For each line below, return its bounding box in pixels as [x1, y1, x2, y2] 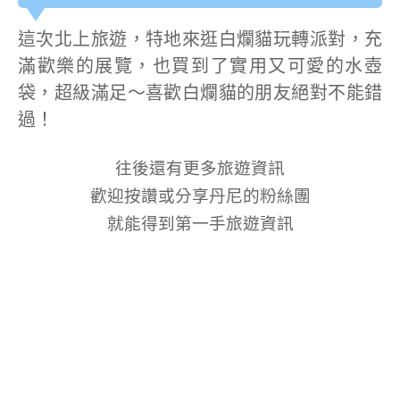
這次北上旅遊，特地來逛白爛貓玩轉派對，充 [18, 29, 382, 49]
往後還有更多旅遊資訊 [115, 159, 285, 178]
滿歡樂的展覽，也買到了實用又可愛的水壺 [18, 56, 382, 76]
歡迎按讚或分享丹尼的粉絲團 [89, 187, 311, 205]
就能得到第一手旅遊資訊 [106, 214, 294, 233]
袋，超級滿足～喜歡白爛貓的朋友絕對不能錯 [18, 83, 382, 103]
